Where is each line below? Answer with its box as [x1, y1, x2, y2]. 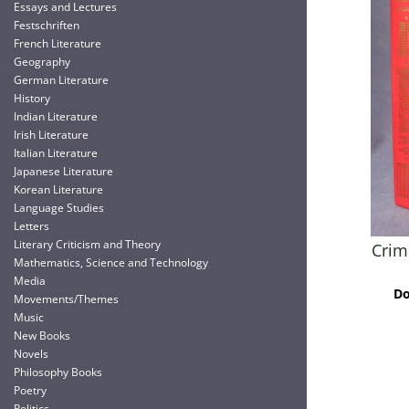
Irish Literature [14, 127, 89, 142]
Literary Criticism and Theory [14, 236, 161, 252]
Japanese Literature [14, 163, 113, 179]
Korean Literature [14, 182, 103, 197]
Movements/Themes [14, 291, 119, 307]
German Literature [14, 72, 109, 88]
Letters [14, 218, 49, 234]
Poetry [14, 383, 47, 398]
